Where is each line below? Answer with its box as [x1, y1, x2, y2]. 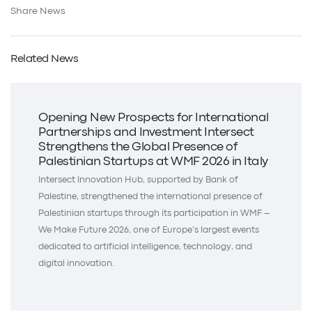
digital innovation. [38, 259, 114, 267]
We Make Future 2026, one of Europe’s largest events [38, 226, 259, 234]
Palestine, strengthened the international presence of [38, 192, 263, 201]
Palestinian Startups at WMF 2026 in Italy [38, 156, 268, 167]
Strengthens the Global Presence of [38, 141, 237, 153]
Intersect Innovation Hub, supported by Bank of [38, 175, 238, 184]
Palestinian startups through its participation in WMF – [38, 209, 270, 217]
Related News [10, 54, 78, 64]
